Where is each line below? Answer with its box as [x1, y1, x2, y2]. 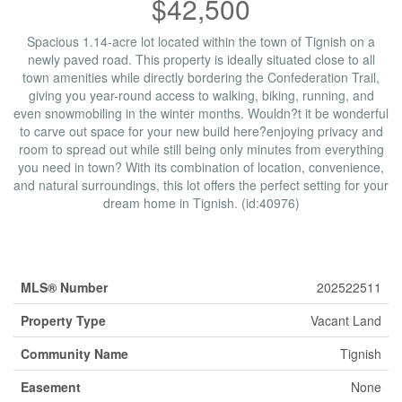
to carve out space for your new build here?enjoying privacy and [19, 122, 383, 141]
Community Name [21, 345, 128, 363]
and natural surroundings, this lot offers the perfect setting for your [13, 176, 389, 195]
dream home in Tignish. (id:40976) [102, 194, 300, 213]
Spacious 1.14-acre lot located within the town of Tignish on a [27, 32, 375, 51]
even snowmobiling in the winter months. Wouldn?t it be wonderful [13, 104, 389, 123]
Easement [21, 378, 81, 397]
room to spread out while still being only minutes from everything [18, 140, 384, 159]
